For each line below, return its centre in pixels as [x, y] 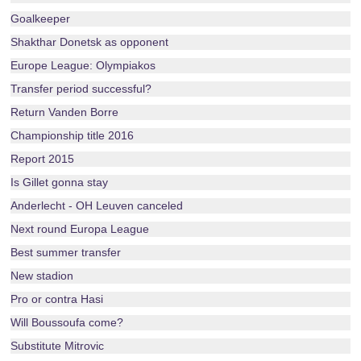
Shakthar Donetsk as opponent [90, 42]
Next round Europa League [80, 229]
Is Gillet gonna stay [60, 182]
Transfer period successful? [81, 89]
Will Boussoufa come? [67, 322]
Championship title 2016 [73, 135]
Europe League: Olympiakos [83, 65]
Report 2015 [43, 159]
